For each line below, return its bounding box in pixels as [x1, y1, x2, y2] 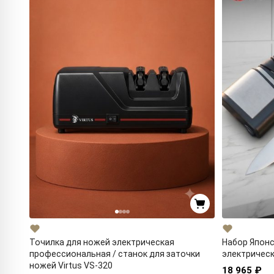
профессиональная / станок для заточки [29, 249, 200, 259]
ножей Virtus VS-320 [29, 261, 113, 270]
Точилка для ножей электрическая [29, 237, 174, 247]
